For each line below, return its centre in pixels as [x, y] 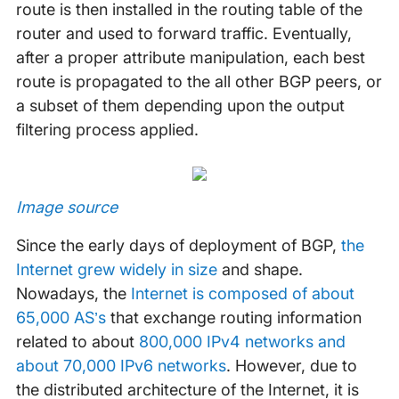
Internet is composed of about [242, 293]
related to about [77, 342]
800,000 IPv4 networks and [242, 342]
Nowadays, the [73, 293]
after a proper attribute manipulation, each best [190, 57]
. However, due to [291, 366]
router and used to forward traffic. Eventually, [183, 33]
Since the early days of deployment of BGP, [178, 245]
